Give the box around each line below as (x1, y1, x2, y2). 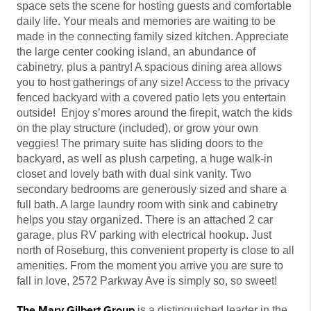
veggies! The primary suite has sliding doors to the (17, 137, 263, 150)
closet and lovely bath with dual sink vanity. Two (17, 168, 251, 180)
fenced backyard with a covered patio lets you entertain (17, 92, 286, 104)
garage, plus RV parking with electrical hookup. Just (17, 229, 271, 242)
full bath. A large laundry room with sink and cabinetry (17, 199, 278, 211)
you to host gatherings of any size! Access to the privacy (17, 76, 289, 89)
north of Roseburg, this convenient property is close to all (17, 244, 294, 257)
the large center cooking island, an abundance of (17, 46, 255, 58)
